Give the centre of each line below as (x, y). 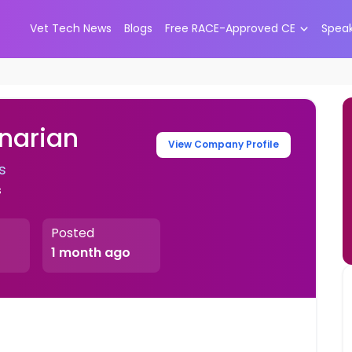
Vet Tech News (70, 29)
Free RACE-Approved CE (230, 29)
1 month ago (90, 253)
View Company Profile (224, 145)
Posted (72, 233)
